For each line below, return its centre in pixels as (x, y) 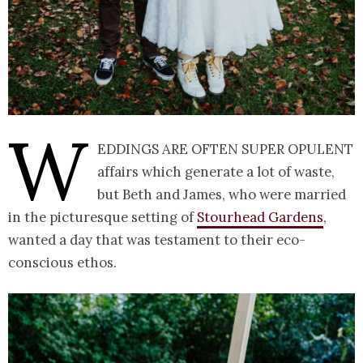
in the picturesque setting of (102, 218)
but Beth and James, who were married (222, 195)
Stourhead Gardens (260, 218)
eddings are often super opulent (225, 149)
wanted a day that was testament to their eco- (157, 240)
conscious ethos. (64, 263)
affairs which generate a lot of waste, (216, 172)
